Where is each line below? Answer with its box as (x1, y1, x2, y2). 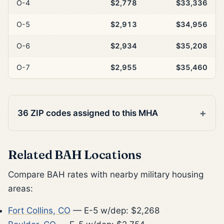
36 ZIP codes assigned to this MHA (17, 107, 158, 118)
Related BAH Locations (8, 146, 141, 162)
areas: (8, 183, 33, 193)
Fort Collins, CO (8, 205, 70, 215)
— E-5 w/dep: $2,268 (70, 205, 159, 215)
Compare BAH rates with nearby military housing (8, 169, 203, 179)
